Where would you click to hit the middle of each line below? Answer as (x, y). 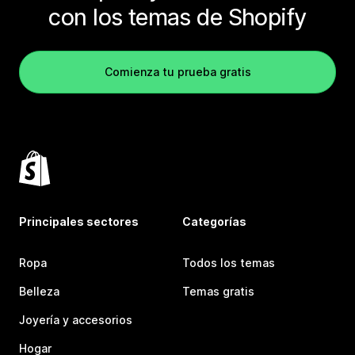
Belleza (39, 291)
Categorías (214, 221)
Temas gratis (218, 291)
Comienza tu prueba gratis (177, 72)
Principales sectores (79, 221)
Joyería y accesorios (76, 320)
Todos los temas (229, 263)
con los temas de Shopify (177, 17)
